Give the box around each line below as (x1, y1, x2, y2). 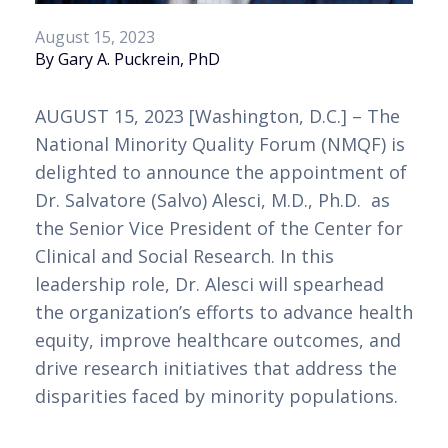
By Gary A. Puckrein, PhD (35, 48, 220, 71)
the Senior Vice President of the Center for (35, 216, 403, 241)
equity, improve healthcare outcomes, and (35, 328, 401, 353)
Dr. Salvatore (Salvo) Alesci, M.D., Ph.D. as (35, 188, 390, 213)
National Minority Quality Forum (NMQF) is (35, 132, 405, 157)
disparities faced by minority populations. (35, 384, 398, 409)
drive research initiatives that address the (35, 356, 397, 381)
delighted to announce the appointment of (35, 160, 407, 185)
